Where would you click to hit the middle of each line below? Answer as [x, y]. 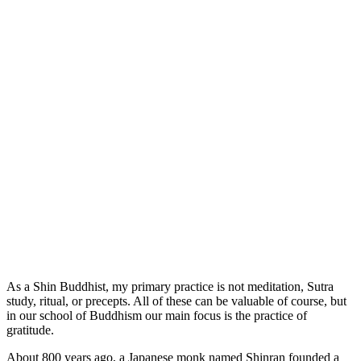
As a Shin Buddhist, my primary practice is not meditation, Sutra [170, 287]
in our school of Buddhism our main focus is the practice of [157, 316]
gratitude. [30, 330]
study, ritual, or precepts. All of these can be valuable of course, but [176, 301]
